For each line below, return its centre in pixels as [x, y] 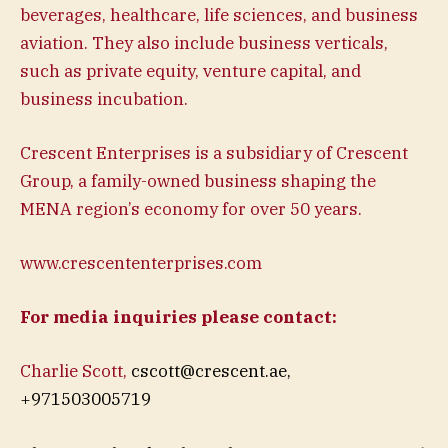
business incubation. [104, 98]
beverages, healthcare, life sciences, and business [219, 14]
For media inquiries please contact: [178, 317]
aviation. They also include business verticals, [204, 42]
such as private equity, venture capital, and [190, 70]
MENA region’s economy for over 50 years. [191, 208]
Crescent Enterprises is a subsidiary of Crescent [214, 152]
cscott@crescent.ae [209, 371]
